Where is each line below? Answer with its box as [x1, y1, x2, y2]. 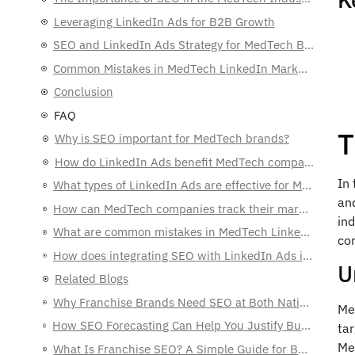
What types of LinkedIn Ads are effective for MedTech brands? [302, 177, 312, 193]
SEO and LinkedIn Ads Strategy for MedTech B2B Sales [303, 37, 314, 52]
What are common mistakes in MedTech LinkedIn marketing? [300, 224, 311, 239]
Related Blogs [55, 271, 128, 286]
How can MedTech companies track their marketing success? [299, 200, 309, 216]
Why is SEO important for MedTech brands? [55, 131, 289, 146]
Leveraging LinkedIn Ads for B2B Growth [53, 13, 275, 29]
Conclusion [53, 84, 113, 99]
